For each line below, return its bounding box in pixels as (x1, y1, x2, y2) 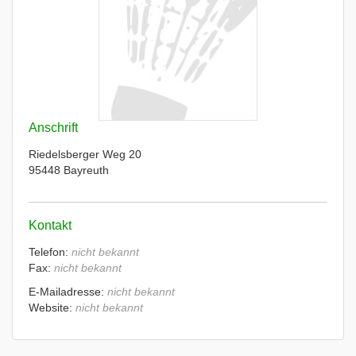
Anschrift (29, 121, 78, 134)
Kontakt (29, 219, 72, 232)
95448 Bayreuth (29, 164, 109, 176)
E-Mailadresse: (29, 285, 107, 298)
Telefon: (29, 246, 72, 258)
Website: (29, 301, 75, 314)
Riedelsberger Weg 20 (29, 148, 141, 161)
